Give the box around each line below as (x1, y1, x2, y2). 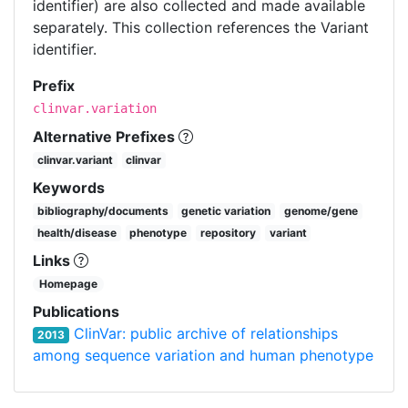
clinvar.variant (36, 152, 113, 167)
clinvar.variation (33, 100, 157, 116)
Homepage (39, 276, 98, 291)
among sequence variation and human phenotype (33, 345, 373, 364)
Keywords (33, 178, 105, 197)
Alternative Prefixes (33, 127, 178, 146)
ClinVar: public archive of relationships (73, 323, 338, 342)
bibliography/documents (36, 203, 168, 218)
